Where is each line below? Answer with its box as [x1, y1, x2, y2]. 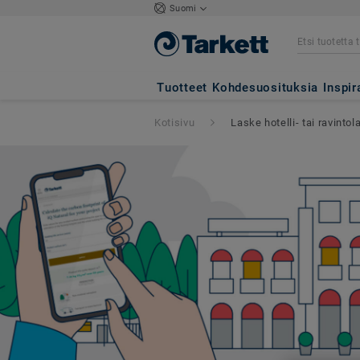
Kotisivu [154, 117, 195, 129]
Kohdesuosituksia [212, 80, 319, 95]
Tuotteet [157, 80, 208, 95]
